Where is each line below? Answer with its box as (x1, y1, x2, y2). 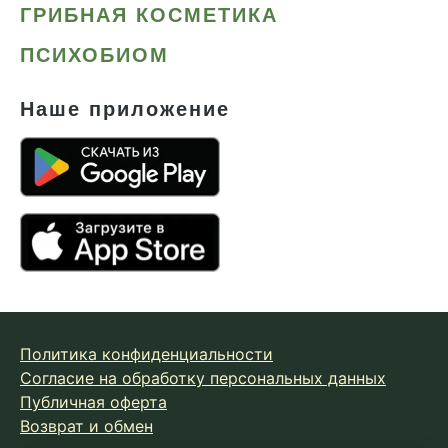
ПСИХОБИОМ (20, 44, 169, 67)
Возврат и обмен (20, 416, 153, 437)
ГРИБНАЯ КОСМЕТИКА (20, 4, 278, 27)
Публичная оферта (20, 392, 167, 413)
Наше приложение (20, 98, 230, 121)
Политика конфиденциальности (20, 344, 273, 365)
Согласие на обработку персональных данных (20, 368, 386, 389)
